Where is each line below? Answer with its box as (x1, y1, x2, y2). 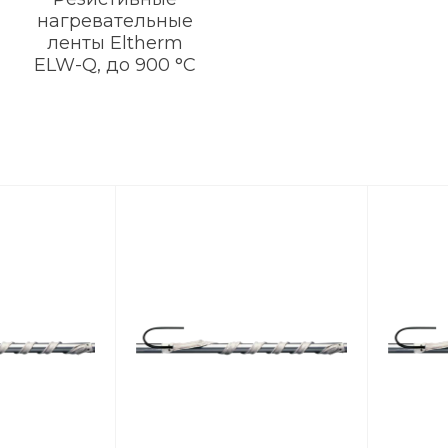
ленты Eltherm (47, 31, 184, 54)
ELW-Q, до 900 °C (34, 53, 197, 76)
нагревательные (37, 9, 194, 32)
